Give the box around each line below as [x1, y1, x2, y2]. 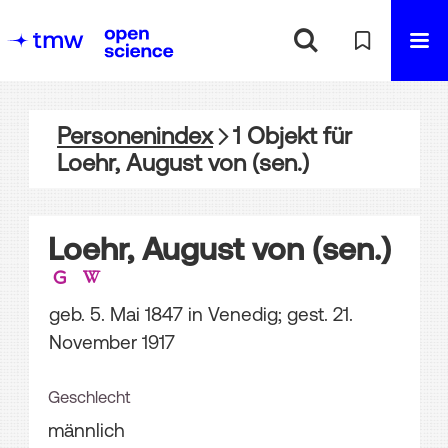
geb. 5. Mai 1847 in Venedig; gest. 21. [48, 303, 353, 326]
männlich [47, 419, 125, 442]
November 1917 [48, 331, 175, 354]
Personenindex [57, 121, 213, 149]
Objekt [241, 121, 317, 149]
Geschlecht [47, 388, 131, 407]
